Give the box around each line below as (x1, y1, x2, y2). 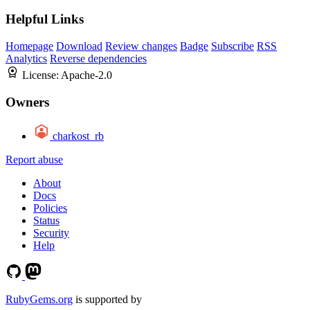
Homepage (6, 40, 53, 53)
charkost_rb (53, 129, 104, 142)
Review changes (105, 40, 177, 53)
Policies (33, 201, 67, 214)
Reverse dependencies (50, 53, 147, 65)
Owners (6, 94, 49, 109)
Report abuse (6, 153, 63, 165)
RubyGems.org (6, 293, 73, 305)
